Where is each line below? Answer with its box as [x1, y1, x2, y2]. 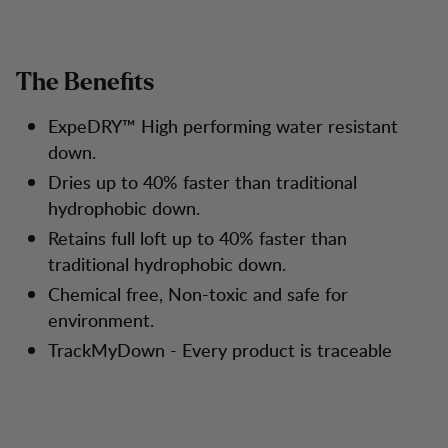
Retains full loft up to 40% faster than [48, 225, 347, 250]
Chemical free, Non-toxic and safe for [48, 281, 348, 306]
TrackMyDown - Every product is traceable [48, 337, 392, 362]
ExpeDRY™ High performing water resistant [48, 113, 398, 138]
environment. [48, 307, 154, 332]
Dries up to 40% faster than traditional [48, 169, 357, 194]
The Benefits [16, 71, 154, 95]
